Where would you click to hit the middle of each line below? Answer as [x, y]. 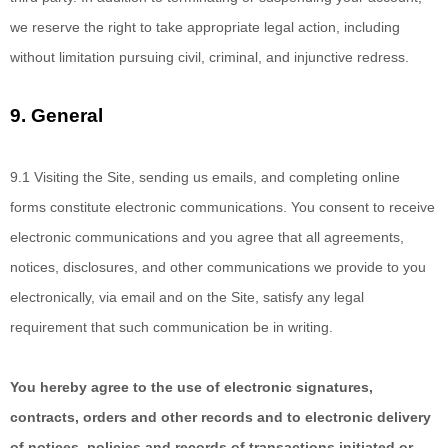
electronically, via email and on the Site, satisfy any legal [187, 297]
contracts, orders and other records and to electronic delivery [220, 417]
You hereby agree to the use [108, 387]
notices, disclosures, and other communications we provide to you [218, 267]
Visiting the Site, [86, 177]
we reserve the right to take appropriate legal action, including [205, 27]
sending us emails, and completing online [269, 177]
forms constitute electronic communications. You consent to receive [222, 207]
